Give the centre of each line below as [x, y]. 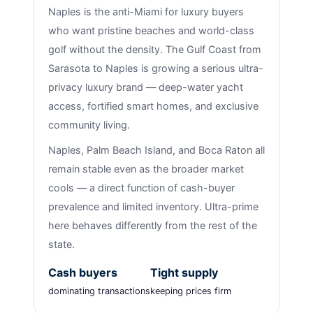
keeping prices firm [190, 291]
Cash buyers [82, 273]
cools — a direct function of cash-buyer [141, 188]
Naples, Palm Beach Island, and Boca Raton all [156, 150]
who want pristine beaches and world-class [151, 30]
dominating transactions [99, 291]
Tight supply [184, 273]
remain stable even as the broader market [146, 169]
